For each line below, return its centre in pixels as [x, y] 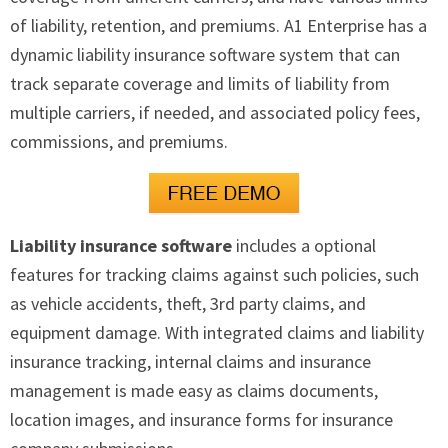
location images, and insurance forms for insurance [201, 419]
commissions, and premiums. [119, 141]
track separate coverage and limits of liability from [200, 83]
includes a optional [304, 245]
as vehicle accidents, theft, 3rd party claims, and [188, 303]
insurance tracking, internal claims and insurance [190, 361]
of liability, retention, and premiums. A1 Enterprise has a [218, 25]
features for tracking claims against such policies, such [214, 274]
